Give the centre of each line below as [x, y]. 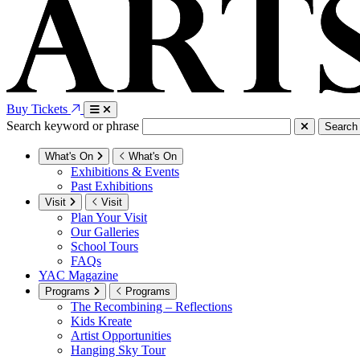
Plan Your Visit [109, 217]
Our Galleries [105, 231]
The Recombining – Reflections [151, 306]
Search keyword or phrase [73, 125]
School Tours [104, 246]
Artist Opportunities [121, 335]
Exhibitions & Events [125, 171]
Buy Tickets [39, 108]
